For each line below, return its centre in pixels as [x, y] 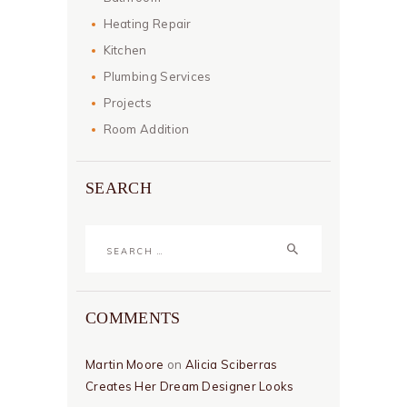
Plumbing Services [157, 77]
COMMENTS [133, 318]
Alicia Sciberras [231, 364]
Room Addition [146, 129]
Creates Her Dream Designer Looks [190, 386]
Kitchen [125, 50]
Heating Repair [147, 24]
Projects [127, 103]
